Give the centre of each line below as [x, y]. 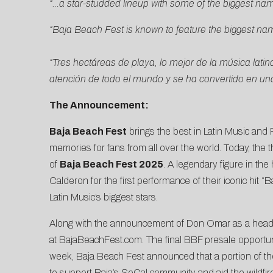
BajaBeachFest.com [100, 240]
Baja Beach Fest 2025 [111, 165]
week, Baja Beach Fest [98, 257]
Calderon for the [84, 181]
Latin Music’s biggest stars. [103, 197]
